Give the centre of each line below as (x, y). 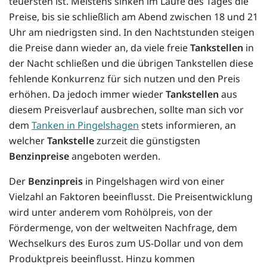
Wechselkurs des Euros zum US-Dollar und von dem (126, 243)
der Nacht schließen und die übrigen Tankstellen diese (131, 63)
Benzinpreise (39, 156)
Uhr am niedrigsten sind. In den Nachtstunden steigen (132, 32)
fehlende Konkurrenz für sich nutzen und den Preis (125, 78)
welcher (28, 140)
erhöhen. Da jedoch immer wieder (87, 94)
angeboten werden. (115, 156)
